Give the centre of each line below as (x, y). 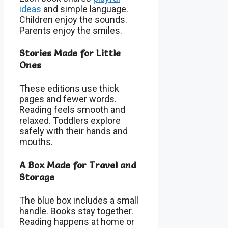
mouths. (36, 142)
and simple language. (85, 9)
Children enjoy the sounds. (73, 19)
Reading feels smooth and (72, 110)
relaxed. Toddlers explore (70, 121)
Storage (37, 177)
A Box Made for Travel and (78, 165)
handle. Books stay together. (76, 211)
